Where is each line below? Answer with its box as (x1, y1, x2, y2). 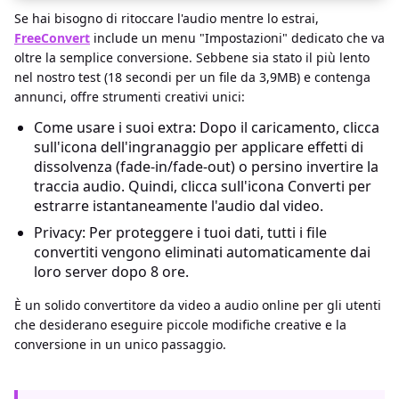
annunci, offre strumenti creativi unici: (14, 87, 245, 105)
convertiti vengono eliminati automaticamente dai (34, 241, 370, 262)
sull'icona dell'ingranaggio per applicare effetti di (34, 136, 363, 157)
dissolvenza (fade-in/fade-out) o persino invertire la (34, 156, 379, 176)
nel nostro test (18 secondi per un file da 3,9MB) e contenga (14, 68, 370, 85)
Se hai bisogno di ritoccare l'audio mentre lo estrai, (14, 9, 319, 27)
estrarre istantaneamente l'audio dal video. (34, 195, 323, 216)
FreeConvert (14, 28, 90, 46)
